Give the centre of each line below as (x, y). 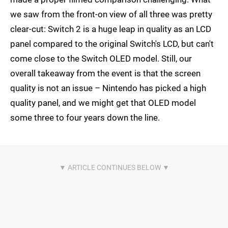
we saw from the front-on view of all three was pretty (111, 15)
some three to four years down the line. (85, 118)
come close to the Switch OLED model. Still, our (101, 59)
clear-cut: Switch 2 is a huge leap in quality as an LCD (111, 29)
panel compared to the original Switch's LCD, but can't (112, 44)
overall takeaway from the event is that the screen (105, 74)
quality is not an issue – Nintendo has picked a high (108, 88)
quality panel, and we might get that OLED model (103, 103)
